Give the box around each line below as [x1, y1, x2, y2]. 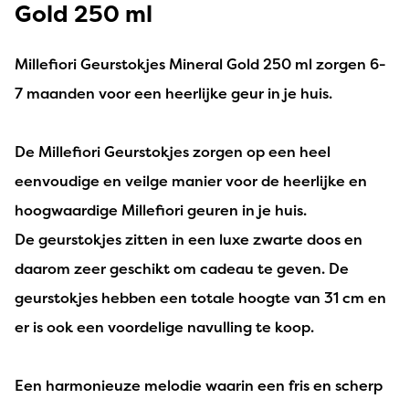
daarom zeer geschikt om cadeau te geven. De [15, 257, 349, 278]
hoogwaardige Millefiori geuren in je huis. [15, 199, 307, 220]
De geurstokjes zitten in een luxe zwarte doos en [15, 228, 362, 249]
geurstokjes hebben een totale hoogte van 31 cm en [15, 287, 386, 308]
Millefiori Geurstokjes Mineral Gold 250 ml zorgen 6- [15, 53, 386, 74]
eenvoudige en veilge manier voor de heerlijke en [15, 170, 367, 191]
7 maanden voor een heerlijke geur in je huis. [15, 82, 332, 103]
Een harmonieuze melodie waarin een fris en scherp [15, 374, 383, 395]
